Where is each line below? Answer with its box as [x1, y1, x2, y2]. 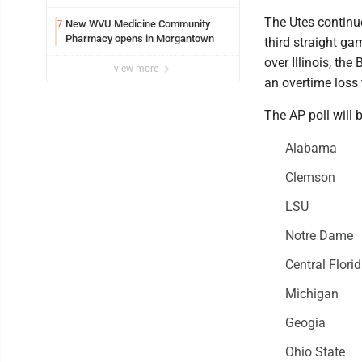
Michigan [284, 286, 339, 302]
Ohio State [284, 344, 345, 360]
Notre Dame [284, 228, 353, 244]
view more [114, 63, 161, 75]
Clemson [284, 170, 335, 186]
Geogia [284, 315, 326, 331]
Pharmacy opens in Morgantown [65, 32, 214, 45]
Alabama [284, 141, 337, 157]
